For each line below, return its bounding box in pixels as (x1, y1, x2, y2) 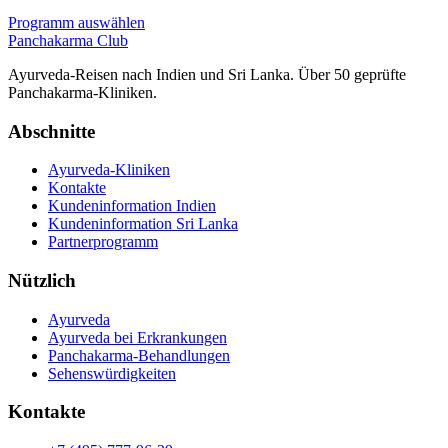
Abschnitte (8, 120, 95, 142)
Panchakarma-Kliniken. (8, 83, 157, 101)
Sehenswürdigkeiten (48, 364, 176, 382)
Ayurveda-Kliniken (48, 161, 170, 179)
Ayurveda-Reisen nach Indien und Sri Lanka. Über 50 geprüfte (8, 65, 406, 83)
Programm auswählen (8, 13, 145, 31)
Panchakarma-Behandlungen (48, 346, 230, 364)
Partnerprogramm (48, 233, 158, 251)
